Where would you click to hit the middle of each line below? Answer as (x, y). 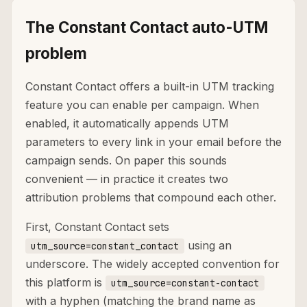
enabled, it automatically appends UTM (127, 124)
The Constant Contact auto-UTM (147, 27)
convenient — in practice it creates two (127, 179)
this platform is (65, 283)
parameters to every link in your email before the (153, 142)
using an (208, 246)
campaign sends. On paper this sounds (126, 161)
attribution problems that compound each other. (151, 198)
